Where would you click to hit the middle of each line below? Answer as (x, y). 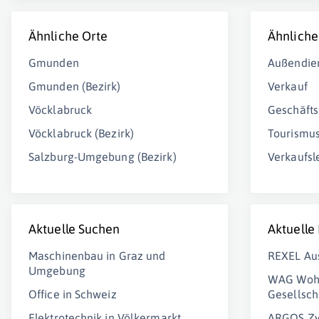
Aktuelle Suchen (74, 229)
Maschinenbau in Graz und (97, 256)
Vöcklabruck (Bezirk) (81, 133)
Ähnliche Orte (68, 36)
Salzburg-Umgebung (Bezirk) (103, 157)
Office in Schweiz (73, 294)
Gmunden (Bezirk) (75, 86)
